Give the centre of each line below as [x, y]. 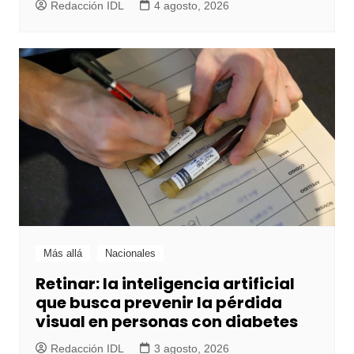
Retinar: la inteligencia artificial [165, 284]
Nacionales [130, 254]
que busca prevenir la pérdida [158, 303]
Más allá [62, 254]
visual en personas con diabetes [166, 322]
